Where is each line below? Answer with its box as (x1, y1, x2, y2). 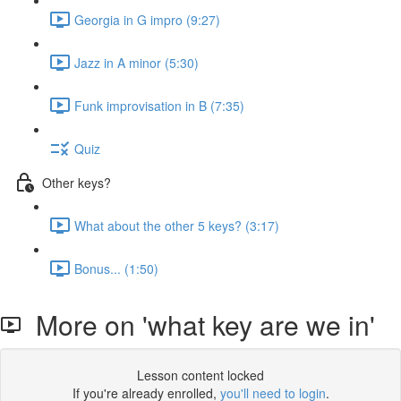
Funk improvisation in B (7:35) (74, 96, 244, 115)
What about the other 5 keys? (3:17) (74, 216, 279, 235)
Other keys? (42, 173, 111, 192)
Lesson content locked (137, 366, 264, 384)
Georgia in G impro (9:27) (74, 10, 220, 29)
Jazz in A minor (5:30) (74, 53, 199, 72)
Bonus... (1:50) (74, 259, 158, 277)
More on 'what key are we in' (21, 305, 375, 344)
